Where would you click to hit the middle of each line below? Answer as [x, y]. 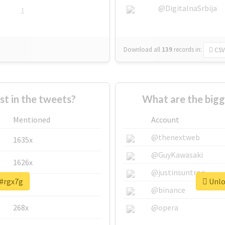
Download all [142, 50]
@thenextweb [176, 137]
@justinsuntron [178, 173]
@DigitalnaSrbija [188, 8]
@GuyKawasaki [177, 155]
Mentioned [32, 120]
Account [165, 120]
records [184, 50]
